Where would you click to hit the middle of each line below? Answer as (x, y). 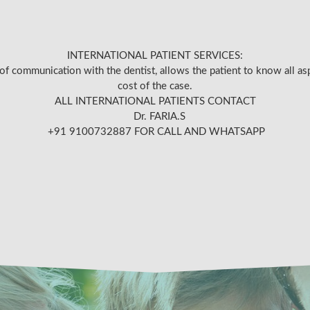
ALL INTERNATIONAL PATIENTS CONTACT (155, 102)
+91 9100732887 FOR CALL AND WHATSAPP (155, 132)
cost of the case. (155, 86)
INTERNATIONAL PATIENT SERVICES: (155, 56)
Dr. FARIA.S (155, 117)
